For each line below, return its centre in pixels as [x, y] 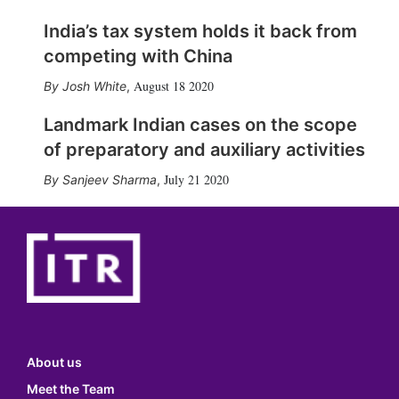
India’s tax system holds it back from [200, 31]
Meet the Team [71, 389]
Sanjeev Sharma [109, 179]
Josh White [94, 85]
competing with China [138, 56]
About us [54, 362]
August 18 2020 [173, 85]
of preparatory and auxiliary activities [204, 149]
